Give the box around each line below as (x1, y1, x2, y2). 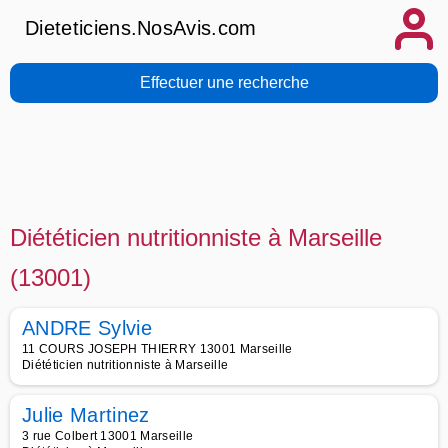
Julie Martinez (22, 404, 150, 426)
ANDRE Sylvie (22, 317, 152, 339)
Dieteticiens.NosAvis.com (25, 17, 257, 39)
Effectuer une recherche (139, 74, 309, 91)
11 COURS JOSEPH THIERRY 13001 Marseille (22, 342, 293, 356)
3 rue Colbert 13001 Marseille (22, 429, 194, 443)
